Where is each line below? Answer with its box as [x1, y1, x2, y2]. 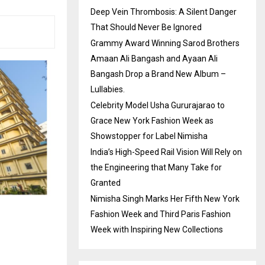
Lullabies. [91, 84, 125, 94]
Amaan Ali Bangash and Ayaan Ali [91, 53, 218, 63]
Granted [91, 177, 121, 188]
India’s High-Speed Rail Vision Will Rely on [91, 147, 242, 157]
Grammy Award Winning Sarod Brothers [91, 38, 240, 48]
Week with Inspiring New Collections [91, 224, 223, 234]
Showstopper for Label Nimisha [91, 131, 208, 141]
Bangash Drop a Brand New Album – [91, 69, 226, 79]
